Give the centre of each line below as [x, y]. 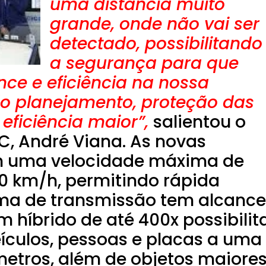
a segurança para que [144, 64]
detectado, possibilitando [156, 44]
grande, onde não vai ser [155, 24]
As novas [168, 142]
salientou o [199, 122]
